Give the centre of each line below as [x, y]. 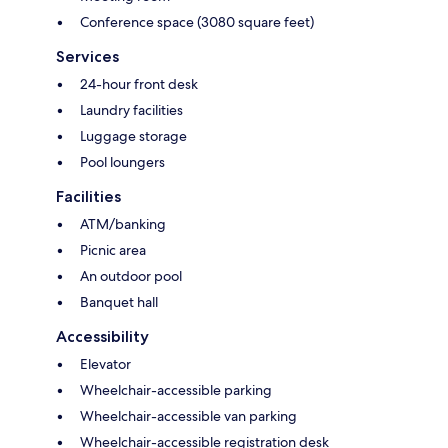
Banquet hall [119, 302]
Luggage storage [133, 136]
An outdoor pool [131, 276]
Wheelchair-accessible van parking [188, 416]
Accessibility [102, 337]
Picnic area [113, 250]
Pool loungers [122, 162]
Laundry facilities [131, 110]
